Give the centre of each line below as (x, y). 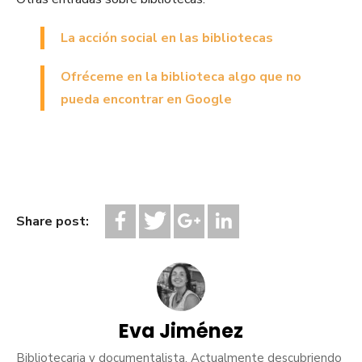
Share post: (53, 222)
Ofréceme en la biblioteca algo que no (181, 77)
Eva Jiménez (181, 330)
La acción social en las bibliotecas (167, 38)
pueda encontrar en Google (146, 100)
